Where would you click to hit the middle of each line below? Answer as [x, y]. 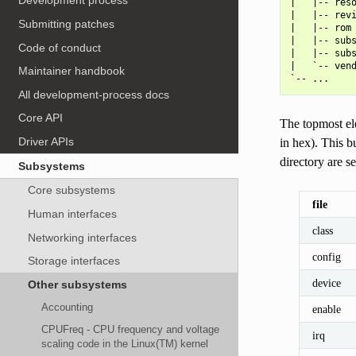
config [326, 256]
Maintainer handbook [72, 71]
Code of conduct [60, 47]
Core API [41, 118]
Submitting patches [67, 23]
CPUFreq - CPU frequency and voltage [131, 330]
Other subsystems [77, 284]
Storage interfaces [74, 261]
